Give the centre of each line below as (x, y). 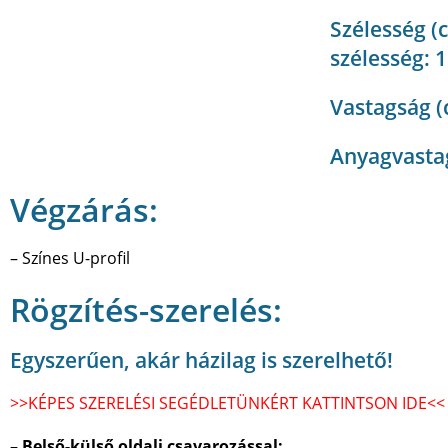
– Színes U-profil (70, 257)
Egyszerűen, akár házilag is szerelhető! (201, 359)
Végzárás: (84, 209)
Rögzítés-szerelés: (146, 309)
